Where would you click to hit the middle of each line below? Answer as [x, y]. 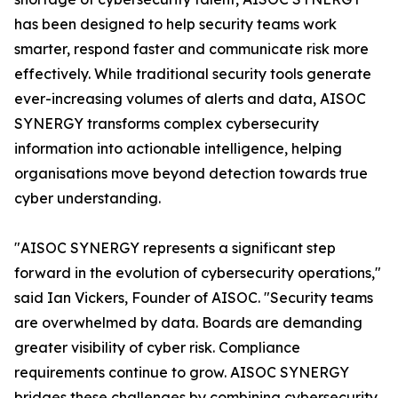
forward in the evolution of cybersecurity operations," [198, 273]
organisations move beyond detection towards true [191, 173]
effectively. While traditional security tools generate [193, 74]
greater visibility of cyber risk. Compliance [157, 347]
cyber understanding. [88, 198]
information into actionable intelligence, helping [178, 148]
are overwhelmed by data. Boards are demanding [188, 322]
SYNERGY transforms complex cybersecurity [167, 123]
